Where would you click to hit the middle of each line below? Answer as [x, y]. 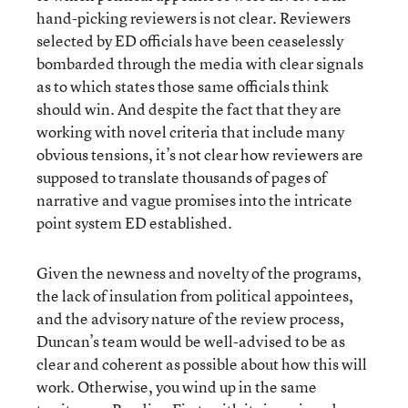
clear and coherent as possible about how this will [202, 364]
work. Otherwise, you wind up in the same [177, 387]
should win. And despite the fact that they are [189, 109]
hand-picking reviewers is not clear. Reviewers [194, 18]
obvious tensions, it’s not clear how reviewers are [200, 154]
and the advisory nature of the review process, [190, 318]
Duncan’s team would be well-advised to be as [191, 341]
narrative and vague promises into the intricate [194, 200]
